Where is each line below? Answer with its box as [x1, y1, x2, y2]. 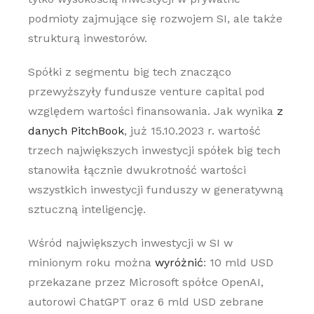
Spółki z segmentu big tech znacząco [27, 65, 231, 78]
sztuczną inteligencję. [27, 203, 146, 216]
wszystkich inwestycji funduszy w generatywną [27, 183, 283, 196]
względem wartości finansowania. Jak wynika [27, 104, 277, 118]
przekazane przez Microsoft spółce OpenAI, [27, 275, 264, 289]
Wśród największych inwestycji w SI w [27, 236, 233, 250]
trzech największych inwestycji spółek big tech [27, 144, 280, 157]
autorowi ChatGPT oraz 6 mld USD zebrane [27, 295, 264, 308]
